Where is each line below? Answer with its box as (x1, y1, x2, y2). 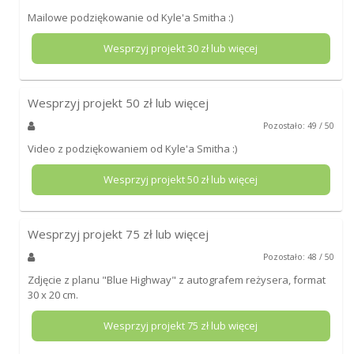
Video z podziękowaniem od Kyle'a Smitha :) (27, 141, 237, 156)
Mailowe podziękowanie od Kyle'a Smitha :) (27, 9, 233, 24)
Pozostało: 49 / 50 (263, 119, 335, 131)
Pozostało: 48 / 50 (263, 250, 335, 262)
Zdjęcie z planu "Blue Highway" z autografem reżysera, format (27, 272, 326, 287)
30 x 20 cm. (27, 287, 78, 302)
